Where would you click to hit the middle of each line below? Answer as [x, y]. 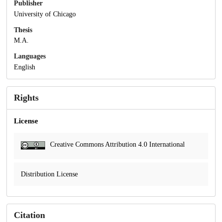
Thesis [23, 30]
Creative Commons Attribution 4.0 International [117, 145]
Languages [30, 56]
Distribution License [49, 174]
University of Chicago [45, 14]
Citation [29, 215]
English [25, 67]
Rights [26, 98]
